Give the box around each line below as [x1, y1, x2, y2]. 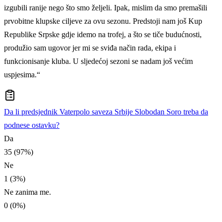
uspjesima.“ [4, 70, 40, 79]
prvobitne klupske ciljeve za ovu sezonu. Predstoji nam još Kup [4, 17, 202, 26]
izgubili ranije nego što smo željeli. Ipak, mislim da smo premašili [4, 3, 207, 12]
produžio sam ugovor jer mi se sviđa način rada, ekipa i [4, 44, 176, 53]
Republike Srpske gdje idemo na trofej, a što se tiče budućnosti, [4, 30, 202, 39]
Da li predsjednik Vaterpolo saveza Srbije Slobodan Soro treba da [4, 108, 208, 116]
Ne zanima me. [4, 188, 51, 197]
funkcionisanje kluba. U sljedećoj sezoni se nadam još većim [4, 57, 193, 66]
